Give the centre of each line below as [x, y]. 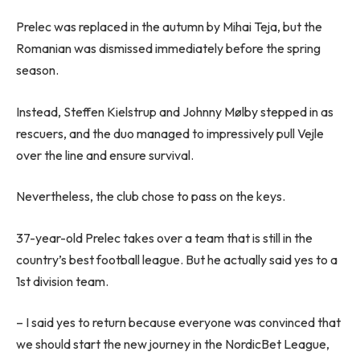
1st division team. [62, 281]
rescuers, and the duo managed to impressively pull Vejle [170, 133]
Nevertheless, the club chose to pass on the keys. [151, 196]
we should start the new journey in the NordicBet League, [173, 344]
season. [37, 70]
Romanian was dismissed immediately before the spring [168, 49]
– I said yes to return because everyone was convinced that [178, 323]
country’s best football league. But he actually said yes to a [177, 259]
